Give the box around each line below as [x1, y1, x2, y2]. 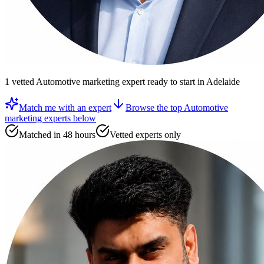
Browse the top [126, 103, 184, 113]
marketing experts [5, 113, 71, 124]
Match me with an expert [19, 103, 111, 113]
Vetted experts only [110, 130, 181, 140]
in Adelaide [195, 77, 240, 87]
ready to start [145, 77, 195, 87]
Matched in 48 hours [19, 130, 95, 140]
